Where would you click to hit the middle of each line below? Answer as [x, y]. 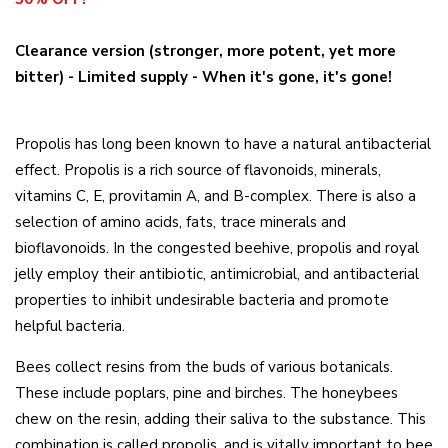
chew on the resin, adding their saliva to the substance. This [220, 419]
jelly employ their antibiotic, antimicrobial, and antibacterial [217, 274]
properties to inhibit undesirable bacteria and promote [202, 300]
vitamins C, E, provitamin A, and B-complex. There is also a [215, 196]
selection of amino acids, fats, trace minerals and [180, 222]
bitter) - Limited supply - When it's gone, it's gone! [203, 77]
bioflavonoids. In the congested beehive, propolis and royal [217, 248]
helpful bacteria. [70, 326]
